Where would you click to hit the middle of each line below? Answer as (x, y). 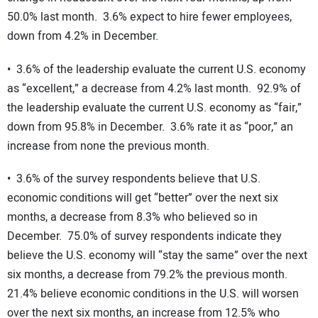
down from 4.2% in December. (83, 36)
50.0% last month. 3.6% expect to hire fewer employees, (149, 17)
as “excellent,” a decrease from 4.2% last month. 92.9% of (154, 88)
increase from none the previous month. (108, 146)
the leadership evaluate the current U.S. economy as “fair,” (154, 108)
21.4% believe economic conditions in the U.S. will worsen (153, 294)
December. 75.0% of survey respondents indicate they (144, 237)
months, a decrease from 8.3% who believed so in (132, 218)
